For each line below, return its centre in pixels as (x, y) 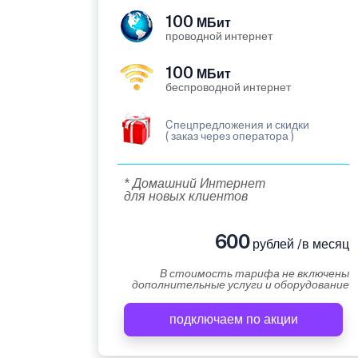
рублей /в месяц (299, 245)
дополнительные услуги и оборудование (241, 285)
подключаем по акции (233, 320)
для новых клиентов (186, 197)
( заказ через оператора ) (230, 136)
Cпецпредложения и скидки (237, 125)
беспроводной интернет (228, 88)
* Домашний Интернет (195, 184)
